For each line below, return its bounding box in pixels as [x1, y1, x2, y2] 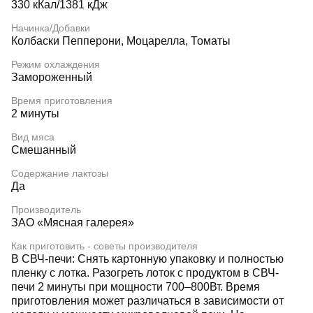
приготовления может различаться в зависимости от [11, 295, 284, 307]
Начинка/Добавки [11, 22, 90, 34]
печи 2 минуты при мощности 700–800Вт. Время [11, 281, 260, 293]
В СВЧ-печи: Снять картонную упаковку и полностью [11, 253, 284, 265]
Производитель [11, 204, 81, 215]
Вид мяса [11, 131, 54, 143]
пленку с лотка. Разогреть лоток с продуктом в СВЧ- [11, 267, 279, 279]
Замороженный [11, 71, 92, 83]
